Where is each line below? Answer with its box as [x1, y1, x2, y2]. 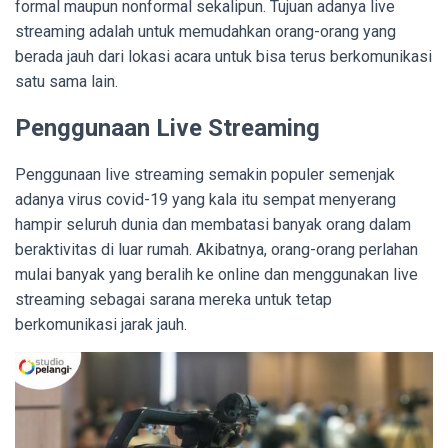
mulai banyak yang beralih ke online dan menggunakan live [15, 265, 418, 284]
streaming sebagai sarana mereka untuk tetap [15, 290, 332, 309]
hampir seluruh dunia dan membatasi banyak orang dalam [15, 215, 411, 234]
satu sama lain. [15, 72, 122, 91]
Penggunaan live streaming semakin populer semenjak [15, 165, 395, 184]
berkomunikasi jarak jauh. [15, 315, 191, 334]
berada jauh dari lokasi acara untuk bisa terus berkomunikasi [15, 47, 432, 66]
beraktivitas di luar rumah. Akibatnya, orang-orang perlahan [15, 240, 418, 259]
